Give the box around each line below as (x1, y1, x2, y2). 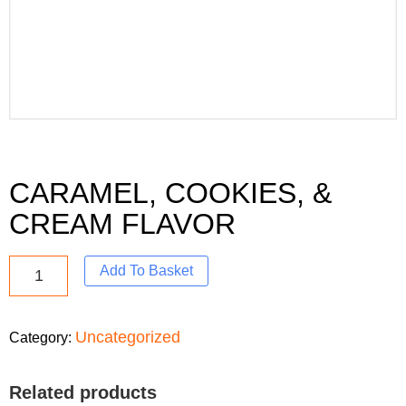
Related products (9, 382, 157, 403)
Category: (9, 330, 75, 346)
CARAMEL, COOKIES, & (9, 177, 332, 210)
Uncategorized (75, 328, 180, 347)
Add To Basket (100, 263, 194, 279)
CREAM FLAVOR (9, 208, 236, 241)
